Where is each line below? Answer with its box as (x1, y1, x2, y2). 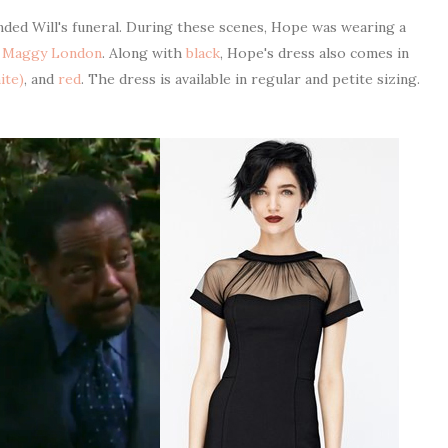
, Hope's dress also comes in (219, 44, 409, 62)
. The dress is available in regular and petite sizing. (81, 70, 420, 88)
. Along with (101, 44, 186, 62)
